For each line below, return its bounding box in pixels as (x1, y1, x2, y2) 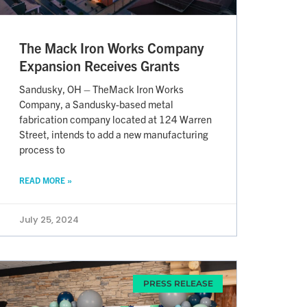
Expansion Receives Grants (19, 56, 180, 74)
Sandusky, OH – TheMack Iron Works (19, 82, 184, 95)
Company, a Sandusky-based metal (19, 97, 173, 110)
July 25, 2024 (19, 212, 79, 226)
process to (19, 142, 65, 156)
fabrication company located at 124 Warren (19, 112, 212, 125)
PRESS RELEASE (143, 278, 213, 288)
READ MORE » (19, 174, 72, 185)
